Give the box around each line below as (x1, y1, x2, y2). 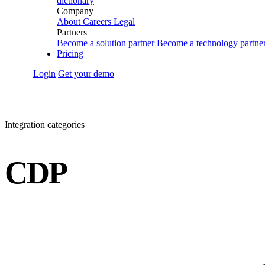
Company (57, 6, 93, 16)
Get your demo (58, 69, 114, 79)
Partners (57, 27, 87, 37)
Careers (83, 17, 111, 27)
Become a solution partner (57, 38, 154, 48)
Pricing (57, 49, 83, 59)
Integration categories (5, 119, 85, 130)
